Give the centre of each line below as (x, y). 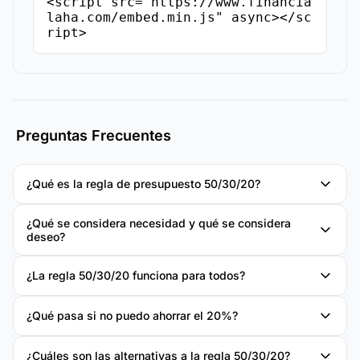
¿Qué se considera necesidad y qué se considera (159, 223)
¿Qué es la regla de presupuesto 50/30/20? (143, 184)
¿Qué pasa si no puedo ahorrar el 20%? (132, 315)
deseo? (46, 236)
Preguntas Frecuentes (94, 135)
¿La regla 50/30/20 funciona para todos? (136, 275)
